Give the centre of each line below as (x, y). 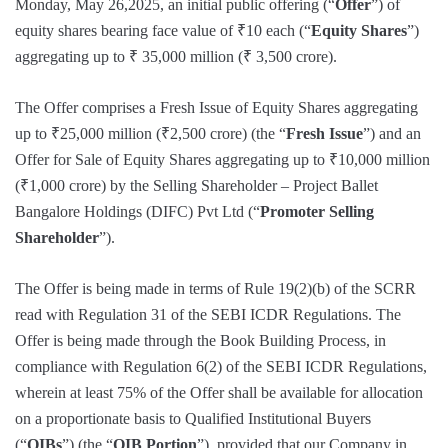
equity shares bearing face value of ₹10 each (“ (163, 31)
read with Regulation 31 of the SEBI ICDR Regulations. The (208, 315)
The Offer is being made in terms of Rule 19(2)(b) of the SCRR (215, 289)
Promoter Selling (317, 212)
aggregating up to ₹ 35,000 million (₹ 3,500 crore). (176, 57)
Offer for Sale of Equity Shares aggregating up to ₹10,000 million (222, 160)
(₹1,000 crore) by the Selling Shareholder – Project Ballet (196, 186)
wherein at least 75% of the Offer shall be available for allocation (219, 393)
